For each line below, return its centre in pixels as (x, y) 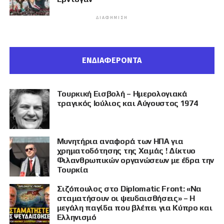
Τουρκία (72, 169)
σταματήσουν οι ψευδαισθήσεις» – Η (126, 198)
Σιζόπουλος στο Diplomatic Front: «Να (129, 188)
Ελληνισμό (76, 217)
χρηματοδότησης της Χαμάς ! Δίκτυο (126, 150)
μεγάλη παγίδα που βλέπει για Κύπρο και (134, 207)
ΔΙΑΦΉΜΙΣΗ (112, 17)
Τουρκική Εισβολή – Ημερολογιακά (122, 93)
